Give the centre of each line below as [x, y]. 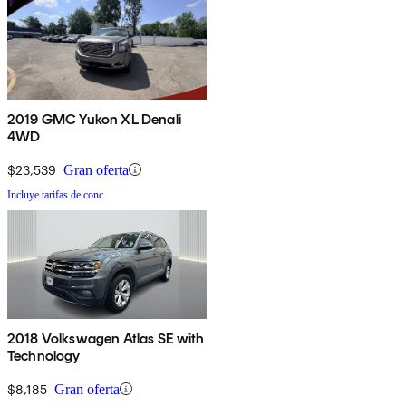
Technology [44, 355]
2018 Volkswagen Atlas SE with [106, 338]
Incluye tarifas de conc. [57, 194]
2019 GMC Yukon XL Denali [94, 119]
